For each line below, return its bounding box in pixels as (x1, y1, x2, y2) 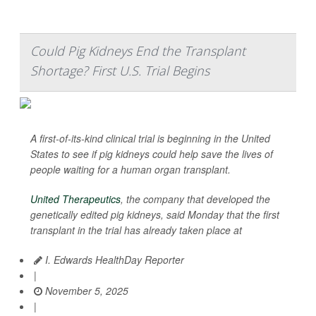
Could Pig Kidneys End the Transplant (30, 42, 245, 60)
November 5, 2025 (42, 284, 128, 298)
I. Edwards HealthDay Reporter (42, 253, 184, 267)
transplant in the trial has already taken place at (30, 223, 242, 238)
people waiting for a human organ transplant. (30, 162, 231, 177)
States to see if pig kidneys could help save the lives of (30, 147, 273, 162)
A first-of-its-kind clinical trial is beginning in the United (30, 131, 270, 146)
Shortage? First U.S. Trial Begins (30, 62, 209, 80)
